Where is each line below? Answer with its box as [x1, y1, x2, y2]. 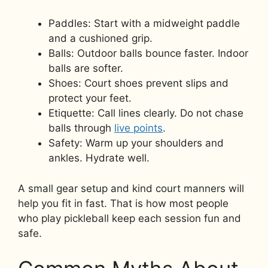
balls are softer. [48, 62, 123, 75]
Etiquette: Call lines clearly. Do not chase [48, 107, 243, 120]
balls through [48, 122, 114, 135]
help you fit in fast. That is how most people [18, 197, 229, 209]
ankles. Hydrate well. [48, 152, 150, 165]
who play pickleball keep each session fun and [18, 212, 241, 224]
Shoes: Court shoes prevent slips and [48, 77, 229, 90]
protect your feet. [48, 92, 132, 105]
